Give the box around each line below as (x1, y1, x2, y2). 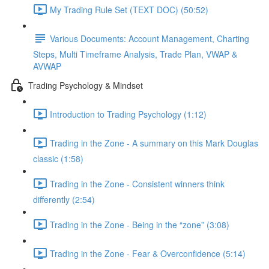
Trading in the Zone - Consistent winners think (50, 177, 225, 190)
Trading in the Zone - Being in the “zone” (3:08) (50, 218, 229, 231)
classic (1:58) (33, 153, 83, 165)
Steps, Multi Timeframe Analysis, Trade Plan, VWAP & (33, 48, 237, 60)
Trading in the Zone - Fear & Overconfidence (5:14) (50, 247, 246, 259)
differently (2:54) (33, 193, 95, 205)
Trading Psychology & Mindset (28, 79, 143, 91)
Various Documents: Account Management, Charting (50, 32, 249, 44)
